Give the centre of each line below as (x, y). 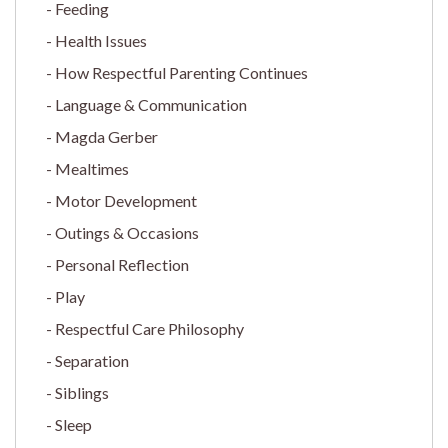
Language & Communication (151, 104)
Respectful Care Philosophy (149, 328)
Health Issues (101, 40)
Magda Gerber (106, 136)
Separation (92, 360)
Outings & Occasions (127, 232)
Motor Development (126, 200)
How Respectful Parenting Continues (181, 72)
